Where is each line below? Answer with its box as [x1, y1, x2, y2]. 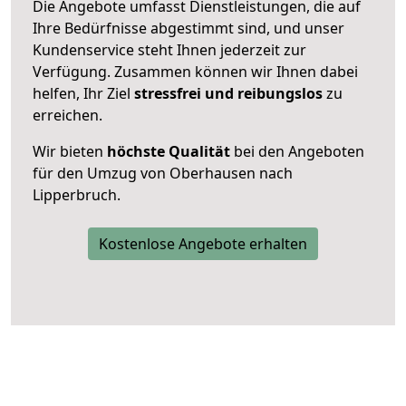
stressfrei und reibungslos [134, 82, 323, 103]
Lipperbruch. [33, 184, 121, 205]
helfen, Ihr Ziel [33, 82, 134, 103]
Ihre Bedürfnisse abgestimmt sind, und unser [33, 17, 344, 38]
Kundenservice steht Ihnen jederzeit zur [33, 39, 306, 60]
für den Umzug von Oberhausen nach [33, 162, 293, 183]
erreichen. [33, 104, 102, 125]
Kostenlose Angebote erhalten [99, 233, 307, 254]
